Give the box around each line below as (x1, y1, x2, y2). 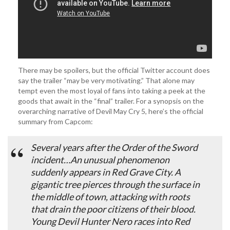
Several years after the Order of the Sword (31, 141, 198, 153)
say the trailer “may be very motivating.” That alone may (18, 75, 195, 85)
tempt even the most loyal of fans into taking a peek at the (18, 86, 205, 95)
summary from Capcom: (18, 117, 93, 126)
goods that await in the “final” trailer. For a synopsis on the (18, 96, 204, 105)
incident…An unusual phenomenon (31, 154, 169, 165)
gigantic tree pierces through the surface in (31, 178, 200, 190)
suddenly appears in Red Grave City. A (31, 166, 181, 178)
